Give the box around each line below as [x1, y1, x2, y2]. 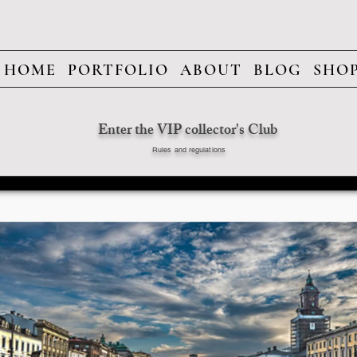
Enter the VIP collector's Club [97, 118, 280, 144]
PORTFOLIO [67, 60, 169, 80]
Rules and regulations [152, 144, 226, 155]
